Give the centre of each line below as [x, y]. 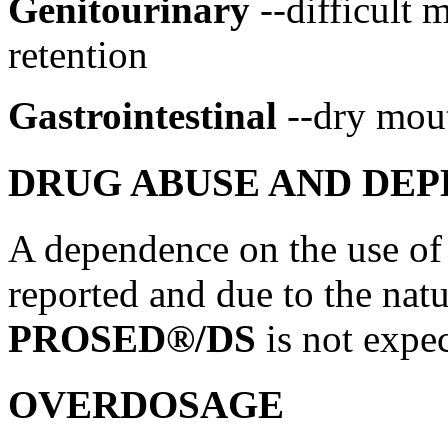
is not [314, 338]
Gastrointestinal [147, 116]
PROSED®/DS [137, 338]
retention [78, 55]
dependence [136, 248]
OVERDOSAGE [146, 405]
